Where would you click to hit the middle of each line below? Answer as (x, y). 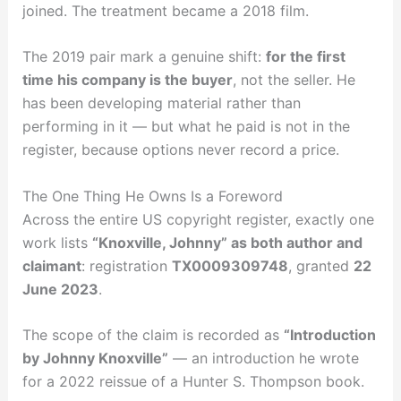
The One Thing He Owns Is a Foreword (152, 196)
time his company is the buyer (127, 80)
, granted (320, 265)
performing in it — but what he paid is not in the (186, 127)
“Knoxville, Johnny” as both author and (227, 242)
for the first (305, 57)
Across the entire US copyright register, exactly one (198, 219)
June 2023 (60, 289)
